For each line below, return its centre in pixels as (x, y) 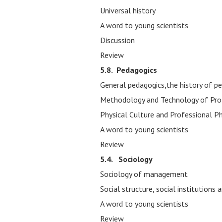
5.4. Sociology (126, 159)
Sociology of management (144, 174)
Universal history (128, 10)
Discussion (117, 40)
